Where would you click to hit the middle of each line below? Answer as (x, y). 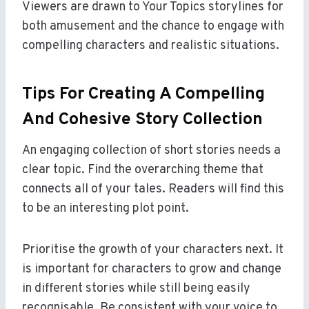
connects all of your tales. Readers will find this (153, 190)
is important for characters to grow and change (152, 270)
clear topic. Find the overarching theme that (143, 170)
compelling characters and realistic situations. (151, 46)
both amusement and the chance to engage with (153, 27)
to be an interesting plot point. (106, 209)
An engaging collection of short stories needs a (151, 151)
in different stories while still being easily (136, 289)
